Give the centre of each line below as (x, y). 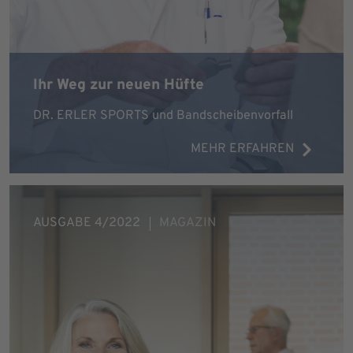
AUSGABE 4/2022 (87, 223)
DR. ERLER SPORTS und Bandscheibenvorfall (163, 116)
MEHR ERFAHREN (243, 149)
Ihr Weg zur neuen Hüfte (119, 85)
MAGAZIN (188, 223)
